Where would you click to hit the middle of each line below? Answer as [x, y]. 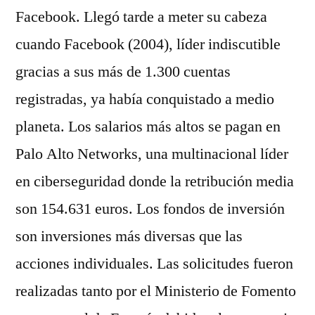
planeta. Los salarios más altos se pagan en [148, 127]
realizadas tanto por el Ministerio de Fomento [156, 291]
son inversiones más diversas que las [129, 236]
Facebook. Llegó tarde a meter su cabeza [141, 17]
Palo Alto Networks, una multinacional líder [152, 154]
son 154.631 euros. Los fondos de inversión [150, 209]
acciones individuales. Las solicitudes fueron [154, 264]
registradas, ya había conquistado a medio [145, 99]
